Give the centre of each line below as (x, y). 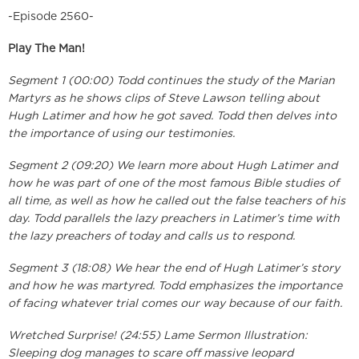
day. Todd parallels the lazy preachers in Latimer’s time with (174, 219)
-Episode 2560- (51, 17)
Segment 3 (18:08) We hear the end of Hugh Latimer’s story (174, 269)
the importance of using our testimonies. (121, 134)
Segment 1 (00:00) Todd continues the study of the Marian (171, 81)
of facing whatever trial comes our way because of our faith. (175, 304)
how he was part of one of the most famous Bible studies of (173, 184)
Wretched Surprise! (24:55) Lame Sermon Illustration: (158, 336)
